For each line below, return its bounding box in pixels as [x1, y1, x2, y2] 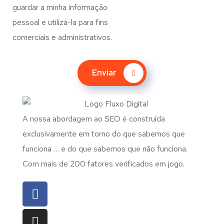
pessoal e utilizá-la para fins [12, 17, 108, 27]
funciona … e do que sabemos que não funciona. [22, 143, 187, 154]
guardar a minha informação [12, 2, 107, 12]
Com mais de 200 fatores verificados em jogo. [22, 158, 184, 169]
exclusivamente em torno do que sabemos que [22, 128, 185, 139]
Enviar [92, 67, 116, 78]
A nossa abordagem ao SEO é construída [22, 113, 165, 124]
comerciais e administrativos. [12, 32, 112, 42]
